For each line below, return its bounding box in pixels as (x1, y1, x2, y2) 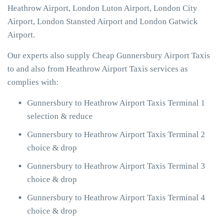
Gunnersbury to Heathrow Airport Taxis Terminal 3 (27, 161, 205, 171)
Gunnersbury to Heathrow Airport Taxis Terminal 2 (27, 130, 205, 139)
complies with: (7, 77, 59, 87)
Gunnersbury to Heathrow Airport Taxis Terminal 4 (27, 193, 205, 202)
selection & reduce (27, 111, 93, 121)
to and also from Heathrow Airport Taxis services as (7, 64, 188, 74)
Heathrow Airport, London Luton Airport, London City (7, 3, 197, 13)
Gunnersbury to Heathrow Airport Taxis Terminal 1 (27, 98, 205, 108)
